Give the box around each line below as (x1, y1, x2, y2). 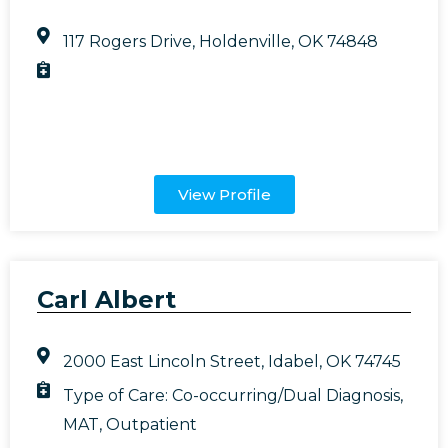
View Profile (177, 184, 271, 204)
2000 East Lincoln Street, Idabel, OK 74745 (63, 351, 402, 371)
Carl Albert (37, 284, 176, 314)
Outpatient (106, 414, 198, 434)
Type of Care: (63, 385, 173, 405)
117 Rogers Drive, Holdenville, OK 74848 (63, 31, 379, 51)
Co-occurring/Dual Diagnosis (172, 385, 401, 405)
